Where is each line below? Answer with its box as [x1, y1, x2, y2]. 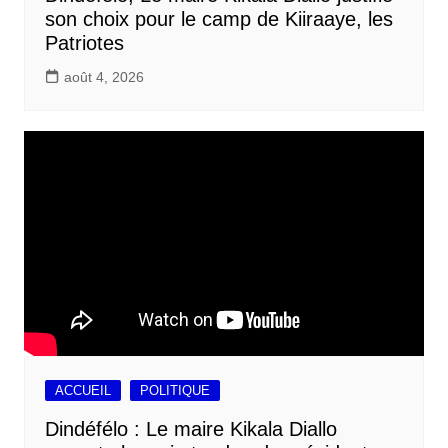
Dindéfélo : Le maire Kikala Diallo [44, 417, 337, 440]
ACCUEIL [54, 382, 111, 398]
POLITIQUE [139, 382, 210, 398]
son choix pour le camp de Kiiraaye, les [44, 7, 393, 30]
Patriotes [44, 31, 124, 54]
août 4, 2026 [63, 68, 144, 85]
